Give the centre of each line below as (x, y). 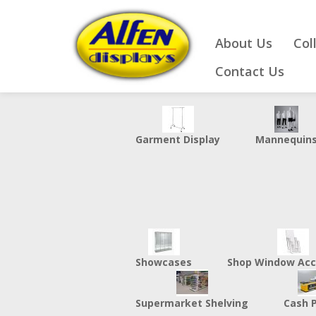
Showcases (164, 262)
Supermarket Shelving (192, 303)
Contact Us (249, 72)
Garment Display (178, 139)
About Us (243, 43)
